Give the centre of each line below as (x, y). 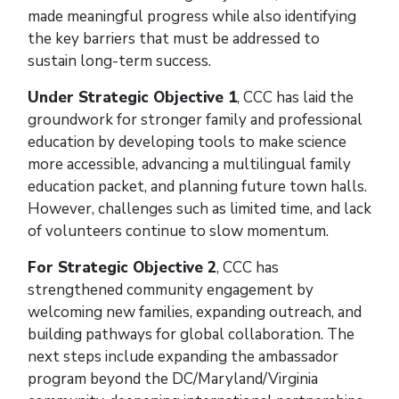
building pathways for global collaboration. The (191, 334)
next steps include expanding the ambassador (183, 356)
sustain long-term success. (119, 61)
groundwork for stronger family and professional (195, 119)
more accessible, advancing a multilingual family (189, 164)
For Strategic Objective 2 (122, 267)
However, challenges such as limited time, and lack (199, 208)
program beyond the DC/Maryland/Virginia (173, 379)
